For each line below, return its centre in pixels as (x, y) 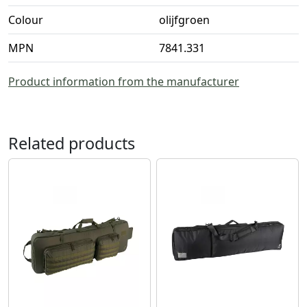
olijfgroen (184, 20)
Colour (26, 20)
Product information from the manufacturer (124, 82)
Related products (72, 144)
